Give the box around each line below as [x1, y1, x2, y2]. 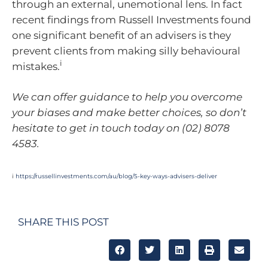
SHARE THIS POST [18, 216, 109, 228]
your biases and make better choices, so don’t [12, 106, 246, 118]
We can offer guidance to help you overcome [12, 91, 242, 103]
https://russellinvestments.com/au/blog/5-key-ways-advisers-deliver [16, 172, 217, 180]
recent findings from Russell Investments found [12, 13, 251, 26]
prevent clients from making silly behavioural [12, 44, 240, 57]
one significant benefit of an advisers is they [12, 29, 231, 41]
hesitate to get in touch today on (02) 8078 [12, 122, 230, 134]
